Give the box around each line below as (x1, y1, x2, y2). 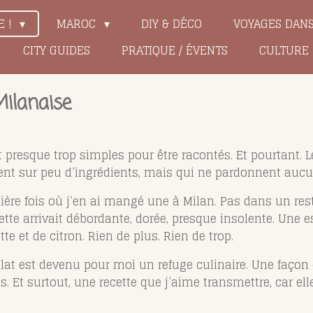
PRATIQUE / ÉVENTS (121, 41, 228, 60)
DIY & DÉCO (140, 14, 202, 34)
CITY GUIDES (22, 41, 90, 60)
